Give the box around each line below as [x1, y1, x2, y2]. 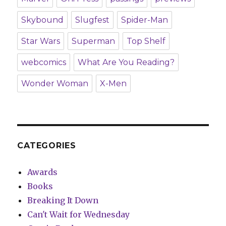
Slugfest [75, 15, 110, 25]
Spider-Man [121, 15, 168, 25]
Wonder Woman [21, 79, 89, 89]
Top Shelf [127, 36, 166, 46]
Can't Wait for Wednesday [27, 209, 130, 220]
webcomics [21, 58, 67, 68]
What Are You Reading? [78, 58, 175, 68]
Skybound [21, 15, 64, 25]
